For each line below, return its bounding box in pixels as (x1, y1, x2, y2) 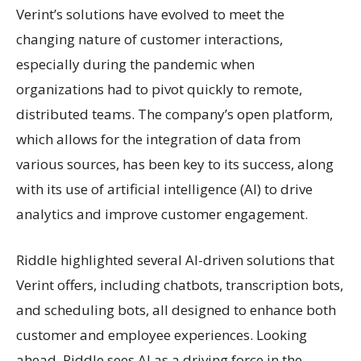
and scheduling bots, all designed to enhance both (16, 300, 336, 319)
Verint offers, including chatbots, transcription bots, (16, 275, 343, 294)
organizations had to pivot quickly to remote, (16, 79, 302, 98)
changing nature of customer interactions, (16, 29, 283, 48)
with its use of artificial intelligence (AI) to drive (16, 179, 313, 198)
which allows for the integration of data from (16, 129, 301, 148)
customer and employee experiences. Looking (16, 325, 307, 344)
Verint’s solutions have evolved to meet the (16, 4, 284, 23)
